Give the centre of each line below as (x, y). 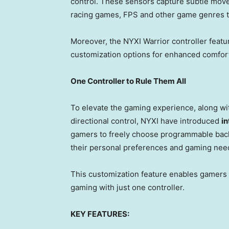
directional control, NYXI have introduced (146, 121)
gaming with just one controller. (128, 188)
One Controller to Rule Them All (128, 81)
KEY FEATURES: (100, 214)
